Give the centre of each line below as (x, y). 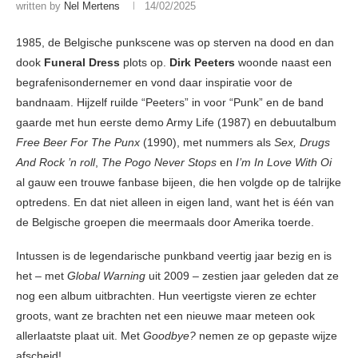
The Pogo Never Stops (159, 163)
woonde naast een (285, 63)
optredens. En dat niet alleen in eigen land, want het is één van (175, 203)
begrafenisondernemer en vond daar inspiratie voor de (154, 83)
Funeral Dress (82, 63)
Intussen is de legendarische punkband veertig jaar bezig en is (174, 256)
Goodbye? (171, 336)
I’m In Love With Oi (284, 163)
